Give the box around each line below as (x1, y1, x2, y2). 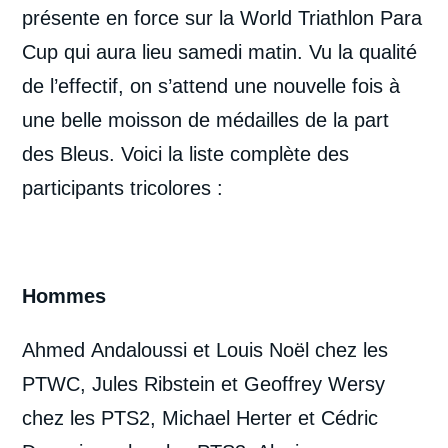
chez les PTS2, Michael (22, 406, 231, 429)
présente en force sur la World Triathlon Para (22, 6, 423, 29)
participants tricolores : (22, 176, 230, 199)
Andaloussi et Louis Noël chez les (91, 338, 389, 361)
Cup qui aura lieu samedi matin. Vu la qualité (22, 40, 418, 63)
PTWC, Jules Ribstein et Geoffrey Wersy (22, 372, 386, 395)
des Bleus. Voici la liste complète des (22, 142, 350, 165)
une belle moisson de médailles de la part (22, 108, 390, 131)
